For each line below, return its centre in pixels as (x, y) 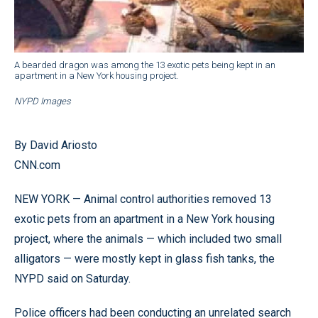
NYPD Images (43, 101)
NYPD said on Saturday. (72, 278)
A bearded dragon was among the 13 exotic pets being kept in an (145, 65)
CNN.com (37, 165)
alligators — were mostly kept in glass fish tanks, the (144, 258)
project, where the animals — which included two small (148, 238)
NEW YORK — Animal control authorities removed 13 (143, 199)
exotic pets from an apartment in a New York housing (144, 219)
